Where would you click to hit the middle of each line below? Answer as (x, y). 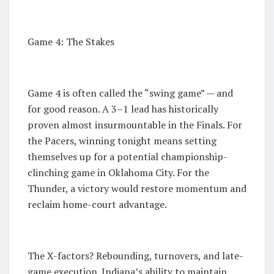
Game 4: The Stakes (71, 42)
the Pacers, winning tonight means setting (122, 141)
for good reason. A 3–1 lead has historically (123, 109)
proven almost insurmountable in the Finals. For (135, 125)
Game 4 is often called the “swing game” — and (130, 93)
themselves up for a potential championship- (128, 157)
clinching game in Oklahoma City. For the (118, 173)
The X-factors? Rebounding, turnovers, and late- (135, 256)
